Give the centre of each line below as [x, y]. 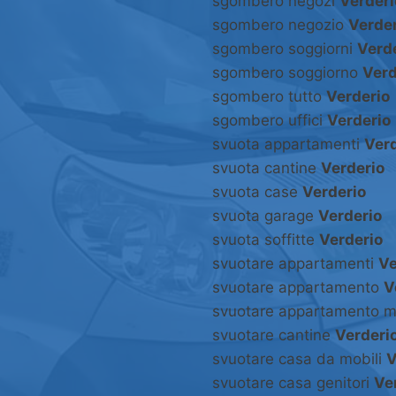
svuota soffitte [266, 240]
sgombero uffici [270, 121]
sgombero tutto [269, 97]
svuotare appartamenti [295, 264]
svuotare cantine [274, 335]
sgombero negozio [280, 25]
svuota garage [265, 216]
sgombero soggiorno [287, 73]
